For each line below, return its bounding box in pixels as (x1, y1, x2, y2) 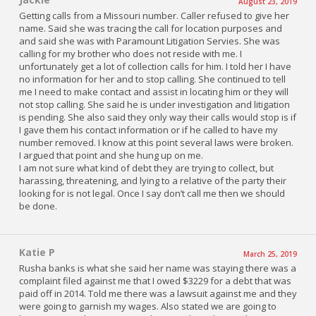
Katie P (19, 245, 55, 259)
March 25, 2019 (243, 248, 297, 259)
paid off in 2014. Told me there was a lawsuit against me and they (19, 286, 297, 300)
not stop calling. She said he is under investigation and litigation (19, 97, 290, 111)
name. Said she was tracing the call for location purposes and (19, 21, 282, 35)
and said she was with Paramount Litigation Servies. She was (19, 34, 280, 47)
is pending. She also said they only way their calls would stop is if (19, 110, 296, 123)
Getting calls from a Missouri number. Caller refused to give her (19, 8, 289, 22)
